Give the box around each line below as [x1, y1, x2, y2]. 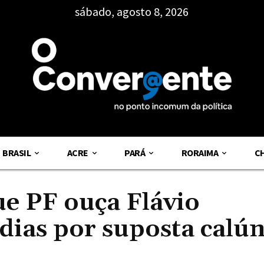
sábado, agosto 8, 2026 [75, 4, 189, 19]
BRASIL [2, 147, 31, 159]
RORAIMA [181, 147, 219, 159]
